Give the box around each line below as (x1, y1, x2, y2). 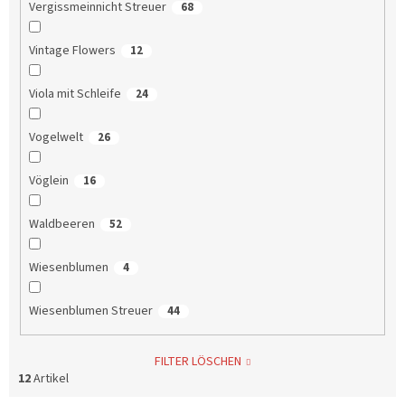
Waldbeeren (28, 215, 95, 234)
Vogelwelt (28, 128, 83, 147)
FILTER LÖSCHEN (155, 352, 242, 371)
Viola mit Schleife (28, 85, 121, 104)
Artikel (31, 369, 69, 388)
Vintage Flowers (28, 42, 116, 61)
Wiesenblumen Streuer (28, 302, 153, 321)
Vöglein (28, 172, 69, 191)
